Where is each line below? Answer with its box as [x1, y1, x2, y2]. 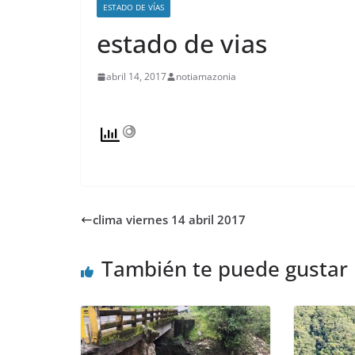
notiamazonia [176, 70, 236, 83]
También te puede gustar [101, 254, 348, 283]
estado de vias [97, 26, 267, 60]
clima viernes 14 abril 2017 [93, 212, 246, 228]
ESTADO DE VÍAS [103, 2, 164, 13]
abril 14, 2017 [106, 70, 166, 83]
